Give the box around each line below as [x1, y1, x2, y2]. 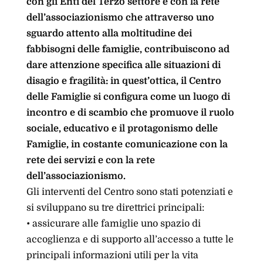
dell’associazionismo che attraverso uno [26, 12, 214, 23]
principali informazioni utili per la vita [26, 250, 198, 261]
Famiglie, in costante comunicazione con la [26, 139, 228, 150]
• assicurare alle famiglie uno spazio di [26, 218, 201, 229]
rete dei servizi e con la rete [26, 155, 155, 166]
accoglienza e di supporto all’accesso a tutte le [26, 234, 234, 245]
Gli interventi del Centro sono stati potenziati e [26, 187, 233, 197]
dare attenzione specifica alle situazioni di [26, 60, 221, 70]
